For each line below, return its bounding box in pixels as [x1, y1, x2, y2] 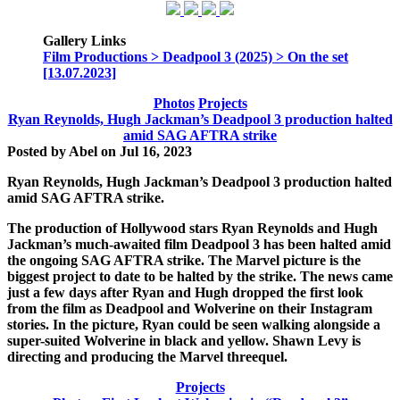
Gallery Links [43, 33, 126, 48]
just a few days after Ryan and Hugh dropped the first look [7, 285, 363, 300]
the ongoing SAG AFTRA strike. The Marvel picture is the [7, 253, 361, 268]
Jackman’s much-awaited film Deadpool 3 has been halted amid [7, 237, 391, 252]
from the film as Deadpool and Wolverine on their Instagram [7, 301, 372, 316]
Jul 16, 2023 [120, 144, 192, 159]
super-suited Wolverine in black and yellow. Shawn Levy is [7, 333, 361, 348]
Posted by [7, 144, 69, 159]
